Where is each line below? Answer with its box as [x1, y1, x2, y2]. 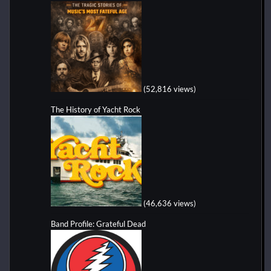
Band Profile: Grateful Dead [51, 218, 146, 229]
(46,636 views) [143, 198, 196, 208]
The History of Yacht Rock [51, 104, 140, 114]
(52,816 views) [143, 83, 196, 94]
